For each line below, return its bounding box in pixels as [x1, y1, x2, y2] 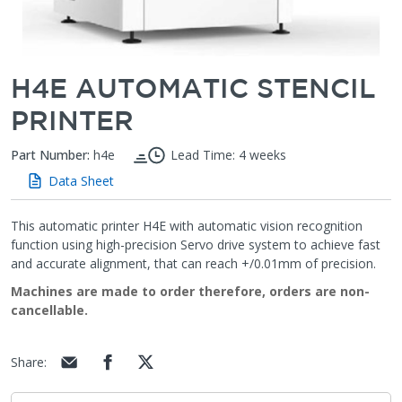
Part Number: [11, 145, 90, 163]
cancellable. [11, 301, 88, 319]
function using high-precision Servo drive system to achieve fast [11, 235, 380, 253]
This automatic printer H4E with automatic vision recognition [11, 216, 363, 234]
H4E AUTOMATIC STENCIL [11, 72, 376, 102]
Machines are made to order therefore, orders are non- [11, 282, 370, 300]
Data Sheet [44, 171, 114, 189]
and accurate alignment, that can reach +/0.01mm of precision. [11, 254, 376, 272]
